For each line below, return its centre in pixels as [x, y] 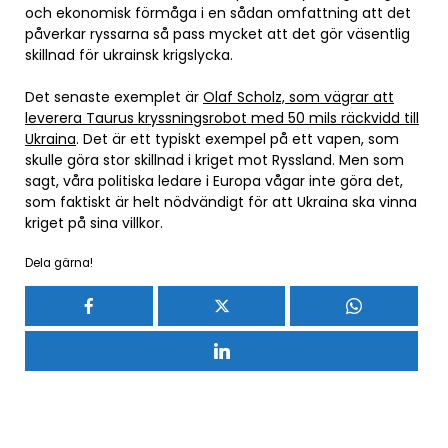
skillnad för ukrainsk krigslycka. [129, 54]
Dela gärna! [59, 262]
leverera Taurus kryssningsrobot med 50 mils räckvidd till [222, 117]
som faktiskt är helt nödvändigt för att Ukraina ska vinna [221, 201]
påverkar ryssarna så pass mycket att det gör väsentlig [217, 33]
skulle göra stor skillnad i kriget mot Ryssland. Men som [214, 159]
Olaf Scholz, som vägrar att [298, 96]
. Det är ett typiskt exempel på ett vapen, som [237, 138]
